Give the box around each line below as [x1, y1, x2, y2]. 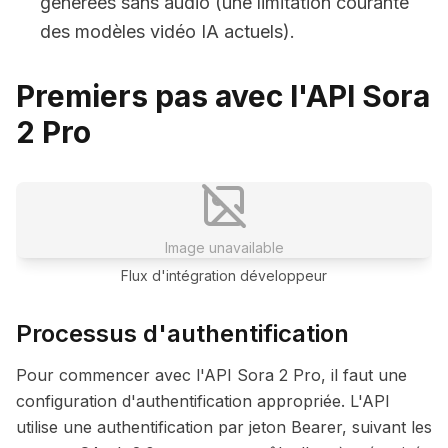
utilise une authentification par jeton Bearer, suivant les [16, 417, 432, 437]
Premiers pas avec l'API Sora [16, 78, 430, 114]
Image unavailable [164, 239, 284, 256]
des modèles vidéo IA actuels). [40, 21, 295, 42]
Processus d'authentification [16, 319, 349, 348]
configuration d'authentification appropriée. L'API [16, 391, 390, 411]
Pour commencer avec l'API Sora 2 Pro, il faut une [16, 365, 407, 385]
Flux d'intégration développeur [121, 267, 327, 284]
